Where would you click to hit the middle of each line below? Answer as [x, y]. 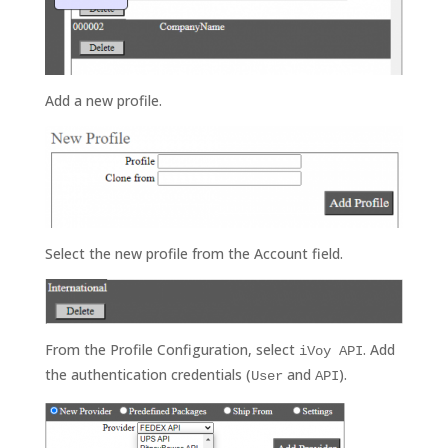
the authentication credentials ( [147, 374]
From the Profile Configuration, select [171, 349]
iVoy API [330, 350]
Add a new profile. [103, 100]
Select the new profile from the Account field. [193, 253]
